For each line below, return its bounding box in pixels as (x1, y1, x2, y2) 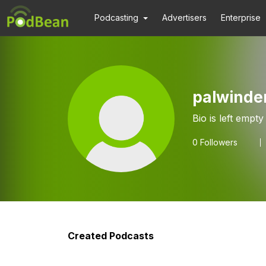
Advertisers (162, 12, 207, 23)
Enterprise (221, 12, 261, 23)
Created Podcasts (68, 230, 154, 242)
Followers (198, 137, 237, 147)
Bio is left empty (192, 112, 264, 124)
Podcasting (94, 12, 138, 23)
